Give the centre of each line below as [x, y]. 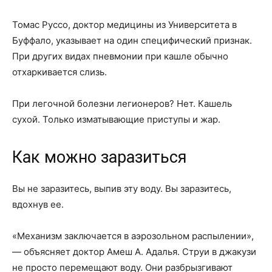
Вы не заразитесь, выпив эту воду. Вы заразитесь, [122, 189]
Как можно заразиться [100, 157]
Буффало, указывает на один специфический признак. [132, 40]
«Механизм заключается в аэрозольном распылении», [133, 236]
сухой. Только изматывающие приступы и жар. [116, 119]
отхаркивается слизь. [59, 72]
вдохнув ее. [38, 204]
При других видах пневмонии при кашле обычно [120, 56]
